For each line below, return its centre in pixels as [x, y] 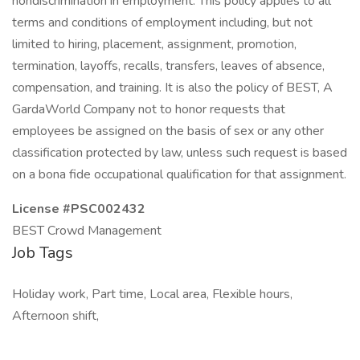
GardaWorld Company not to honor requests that [149, 109]
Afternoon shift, [55, 316]
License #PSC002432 [79, 209]
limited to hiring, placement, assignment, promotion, [154, 44]
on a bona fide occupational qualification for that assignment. [179, 174]
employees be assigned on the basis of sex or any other [168, 131]
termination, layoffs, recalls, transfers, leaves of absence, [168, 66]
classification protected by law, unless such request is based [180, 153]
